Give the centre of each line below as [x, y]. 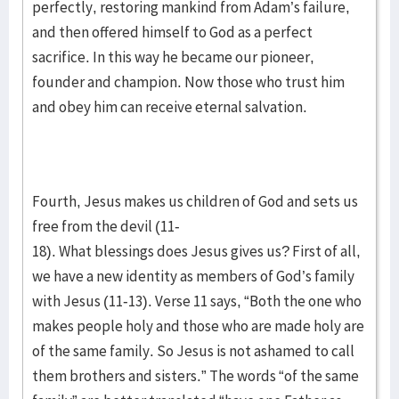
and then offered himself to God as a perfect [172, 32]
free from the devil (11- [106, 226]
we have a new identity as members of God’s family [193, 276]
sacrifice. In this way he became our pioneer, [173, 57]
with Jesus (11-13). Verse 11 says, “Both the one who [197, 301]
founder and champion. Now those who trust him [188, 82]
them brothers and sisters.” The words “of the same [195, 376]
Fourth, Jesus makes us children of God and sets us [195, 201]
